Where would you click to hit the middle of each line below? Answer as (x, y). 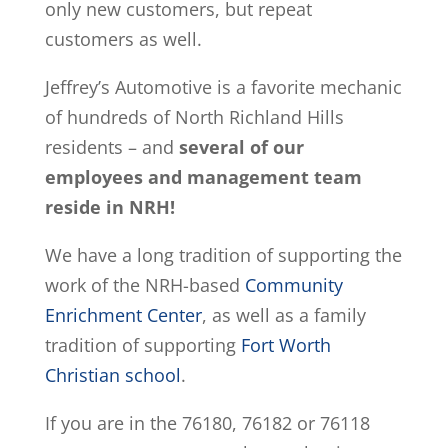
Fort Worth (285, 345)
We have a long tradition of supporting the (223, 255)
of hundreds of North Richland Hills (194, 117)
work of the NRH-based (144, 285)
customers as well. (123, 39)
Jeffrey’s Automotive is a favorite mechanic (223, 87)
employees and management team (203, 177)
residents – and (111, 147)
